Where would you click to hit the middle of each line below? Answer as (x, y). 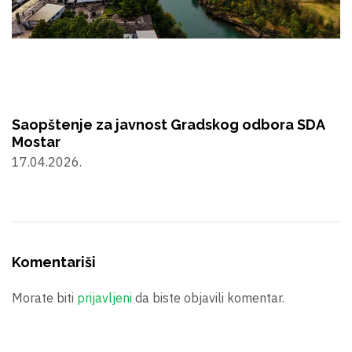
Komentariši (54, 262)
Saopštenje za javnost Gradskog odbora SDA (168, 124)
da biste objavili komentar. (208, 297)
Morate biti (44, 297)
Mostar (36, 141)
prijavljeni (104, 297)
